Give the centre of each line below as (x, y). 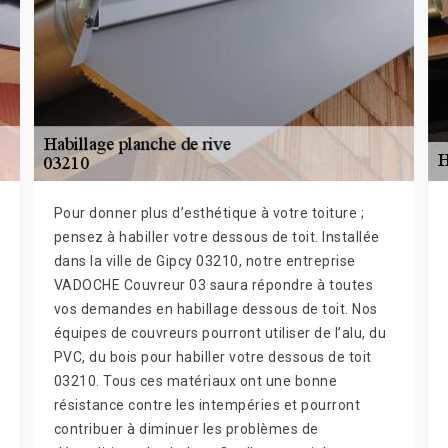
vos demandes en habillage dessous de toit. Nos (215, 309)
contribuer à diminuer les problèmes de (186, 429)
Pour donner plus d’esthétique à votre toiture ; (209, 213)
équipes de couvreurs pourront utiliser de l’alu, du (220, 333)
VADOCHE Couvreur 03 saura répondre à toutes (213, 285)
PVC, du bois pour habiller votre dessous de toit (212, 357)
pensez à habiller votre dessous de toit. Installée (216, 237)
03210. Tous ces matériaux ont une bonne (195, 381)
